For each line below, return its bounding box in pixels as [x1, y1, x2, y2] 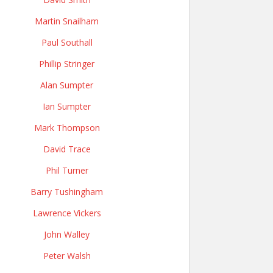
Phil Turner [45, 165, 88, 176]
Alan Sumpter [40, 79, 93, 91]
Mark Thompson [34, 122, 100, 133]
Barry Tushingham [30, 186, 103, 197]
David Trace [43, 143, 91, 155]
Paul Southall [41, 37, 93, 48]
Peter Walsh [43, 250, 91, 261]
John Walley [44, 229, 90, 240]
